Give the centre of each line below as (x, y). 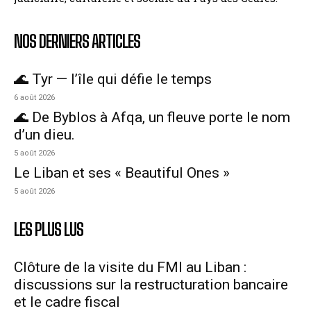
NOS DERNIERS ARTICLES (77, 41)
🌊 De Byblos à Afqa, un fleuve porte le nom (152, 117)
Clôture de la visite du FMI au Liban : (130, 267)
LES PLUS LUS (49, 229)
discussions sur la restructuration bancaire (151, 284)
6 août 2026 (34, 97)
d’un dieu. (44, 134)
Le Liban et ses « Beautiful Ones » (122, 173)
